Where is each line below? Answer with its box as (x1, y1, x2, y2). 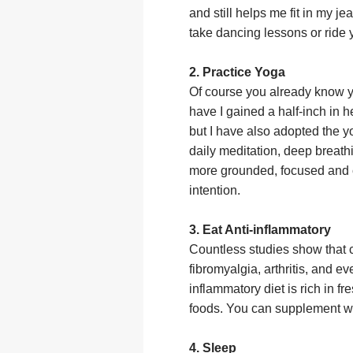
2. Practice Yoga (189, 65, 285, 80)
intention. (189, 184, 248, 198)
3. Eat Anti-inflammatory (189, 223, 331, 237)
